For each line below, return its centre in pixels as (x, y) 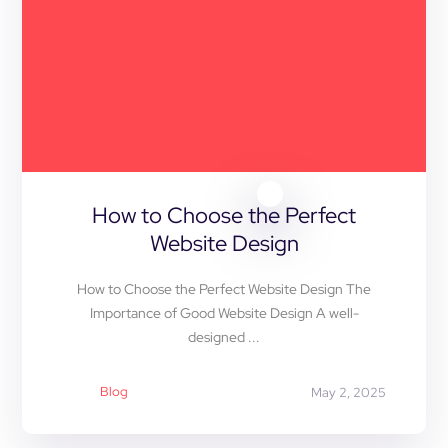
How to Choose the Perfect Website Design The (224, 288)
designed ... (224, 336)
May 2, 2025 (348, 392)
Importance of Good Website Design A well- (224, 312)
